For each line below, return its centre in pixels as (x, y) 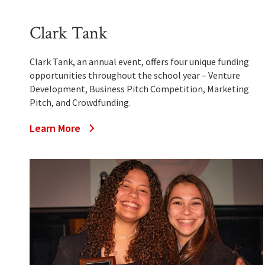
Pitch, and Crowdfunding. (80, 103)
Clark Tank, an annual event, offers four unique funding (139, 62)
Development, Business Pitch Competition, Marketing (139, 89)
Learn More (55, 128)
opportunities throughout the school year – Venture (135, 75)
